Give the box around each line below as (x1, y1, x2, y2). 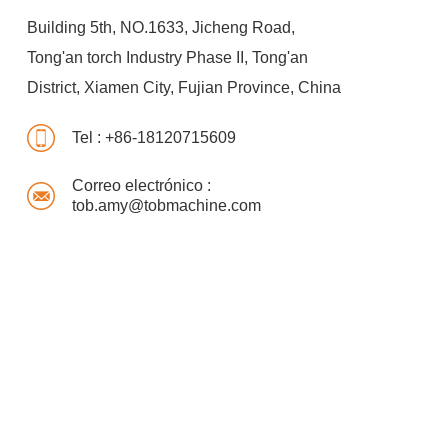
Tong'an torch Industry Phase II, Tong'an (26, 49, 308, 67)
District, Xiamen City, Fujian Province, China (26, 79, 341, 97)
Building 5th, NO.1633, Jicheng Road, (26, 19, 295, 37)
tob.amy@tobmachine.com (71, 197, 261, 215)
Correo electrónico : (71, 177, 211, 195)
